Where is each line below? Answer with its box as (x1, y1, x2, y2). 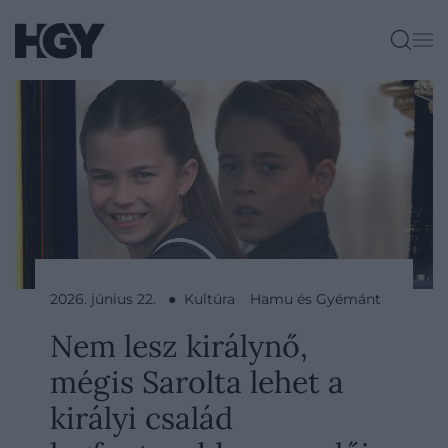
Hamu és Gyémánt (250, 290, 381, 308)
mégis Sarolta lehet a (50, 362, 344, 401)
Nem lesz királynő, (50, 326, 308, 365)
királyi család (50, 398, 233, 437)
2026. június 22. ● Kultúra (50, 290, 235, 308)
